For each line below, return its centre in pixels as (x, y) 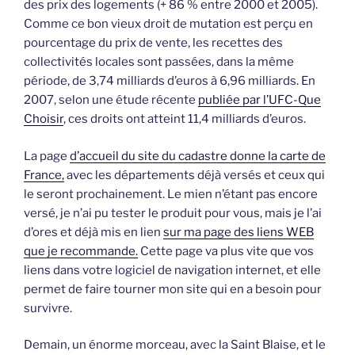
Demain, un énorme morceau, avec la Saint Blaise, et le (175, 345)
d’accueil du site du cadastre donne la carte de (198, 156)
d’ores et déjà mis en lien (94, 232)
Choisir (44, 119)
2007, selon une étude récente (111, 100)
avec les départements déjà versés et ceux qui (195, 175)
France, (44, 175)
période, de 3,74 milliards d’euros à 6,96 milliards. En (170, 81)
